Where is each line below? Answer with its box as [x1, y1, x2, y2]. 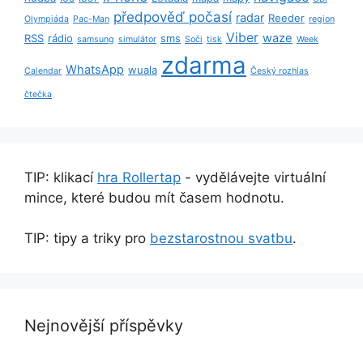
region [309, 13, 335, 24]
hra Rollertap [97, 169, 181, 186]
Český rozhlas [250, 65, 309, 76]
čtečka [24, 88, 52, 100]
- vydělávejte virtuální [181, 169, 326, 186]
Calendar [24, 65, 62, 76]
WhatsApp [66, 62, 124, 77]
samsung [77, 33, 114, 45]
